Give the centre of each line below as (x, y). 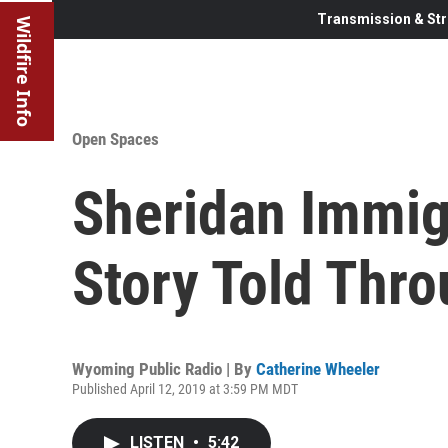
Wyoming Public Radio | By (164, 368)
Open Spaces (115, 138)
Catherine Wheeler (318, 368)
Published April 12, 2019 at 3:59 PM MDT (185, 388)
